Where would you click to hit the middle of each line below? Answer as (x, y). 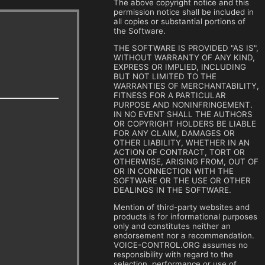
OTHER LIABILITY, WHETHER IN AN (182, 142)
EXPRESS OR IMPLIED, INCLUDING (180, 67)
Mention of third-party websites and (182, 207)
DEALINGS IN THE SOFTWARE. (172, 190)
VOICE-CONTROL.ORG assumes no (181, 245)
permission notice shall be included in (184, 12)
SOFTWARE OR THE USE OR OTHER (182, 180)
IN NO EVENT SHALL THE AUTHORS (183, 114)
